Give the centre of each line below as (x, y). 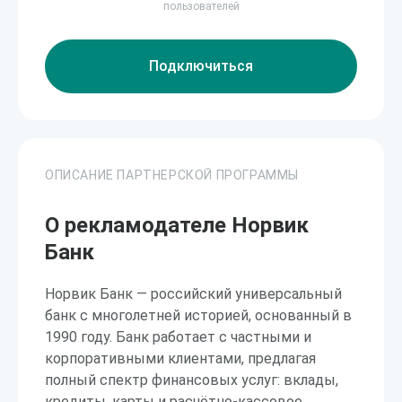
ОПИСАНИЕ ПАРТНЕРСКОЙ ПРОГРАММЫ (172, 175)
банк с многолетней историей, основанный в (198, 315)
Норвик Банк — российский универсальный (193, 294)
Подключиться (201, 66)
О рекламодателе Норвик (177, 225)
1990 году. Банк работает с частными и (178, 337)
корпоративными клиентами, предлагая (180, 358)
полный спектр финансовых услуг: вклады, (192, 380)
